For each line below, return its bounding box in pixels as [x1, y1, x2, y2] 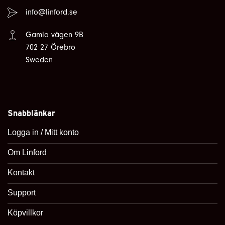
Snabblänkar [8, 108, 55, 119]
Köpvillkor [8, 208, 43, 217]
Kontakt [8, 168, 35, 177]
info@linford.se [26, 7, 77, 17]
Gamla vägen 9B [26, 30, 83, 40]
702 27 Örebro [26, 43, 75, 52]
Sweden [26, 55, 53, 65]
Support [8, 188, 36, 197]
